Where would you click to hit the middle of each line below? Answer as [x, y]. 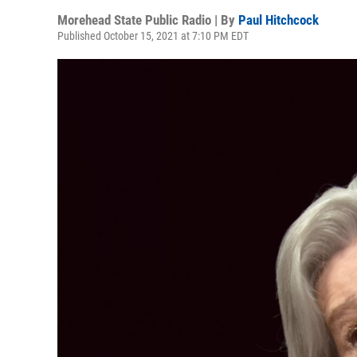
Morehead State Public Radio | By [148, 20]
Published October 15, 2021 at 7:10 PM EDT [153, 36]
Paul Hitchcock [279, 20]
